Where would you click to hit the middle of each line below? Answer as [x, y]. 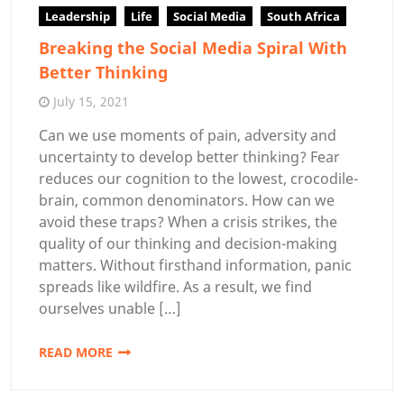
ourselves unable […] [110, 309]
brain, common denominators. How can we [187, 201]
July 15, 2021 [91, 102]
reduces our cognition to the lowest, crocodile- [198, 179]
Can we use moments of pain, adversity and [188, 136]
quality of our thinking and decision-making [188, 244]
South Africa [303, 17]
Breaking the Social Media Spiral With [193, 48]
